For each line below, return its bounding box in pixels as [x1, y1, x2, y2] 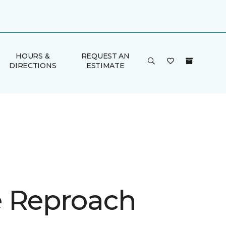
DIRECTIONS [9, 61, 56, 70]
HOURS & [16, 51, 50, 61]
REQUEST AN [81, 51, 130, 61]
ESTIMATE [86, 61, 125, 70]
